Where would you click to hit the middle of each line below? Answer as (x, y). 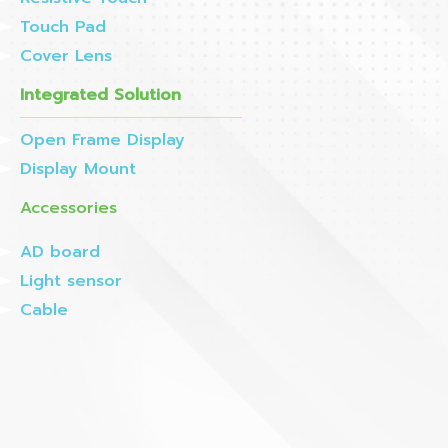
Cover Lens (66, 56)
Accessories (68, 208)
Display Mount (78, 169)
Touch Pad (63, 27)
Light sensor (71, 281)
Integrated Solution (100, 95)
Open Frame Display (102, 140)
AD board (60, 252)
